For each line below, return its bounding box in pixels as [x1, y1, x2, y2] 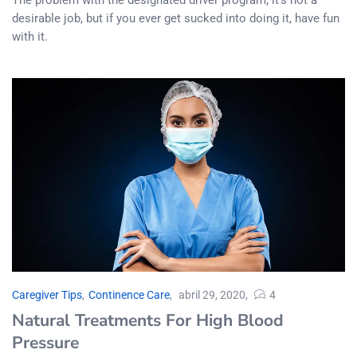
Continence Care [88, 288, 170, 301]
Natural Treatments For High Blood [12, 308, 284, 331]
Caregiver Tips [12, 288, 82, 301]
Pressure [12, 331, 79, 354]
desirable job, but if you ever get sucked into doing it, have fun [12, 10, 339, 25]
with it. [12, 29, 48, 44]
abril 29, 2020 [178, 288, 245, 301]
